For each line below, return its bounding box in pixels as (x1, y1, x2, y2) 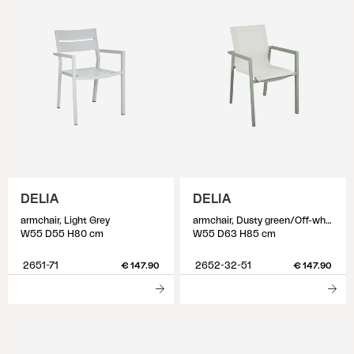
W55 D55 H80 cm (21, 229, 104, 239)
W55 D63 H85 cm (193, 229, 276, 239)
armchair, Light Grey (21, 216, 110, 225)
